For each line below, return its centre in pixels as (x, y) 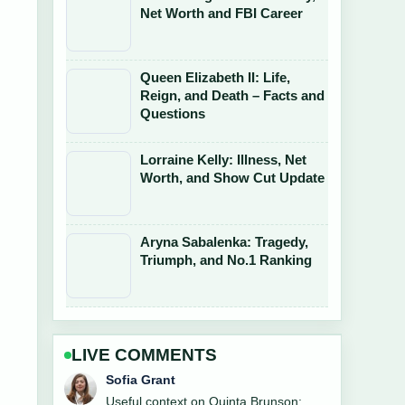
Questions (173, 113)
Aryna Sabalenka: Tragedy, (224, 242)
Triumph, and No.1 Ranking (226, 260)
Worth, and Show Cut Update (232, 178)
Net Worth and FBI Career (221, 13)
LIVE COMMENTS (144, 355)
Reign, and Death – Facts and (232, 95)
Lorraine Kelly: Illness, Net (223, 160)
